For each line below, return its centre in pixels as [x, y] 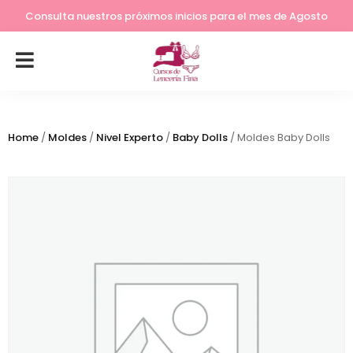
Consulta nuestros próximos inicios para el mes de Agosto [176, 25]
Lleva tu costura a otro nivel [176, 18]
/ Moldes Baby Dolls [279, 137]
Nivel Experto [130, 137]
